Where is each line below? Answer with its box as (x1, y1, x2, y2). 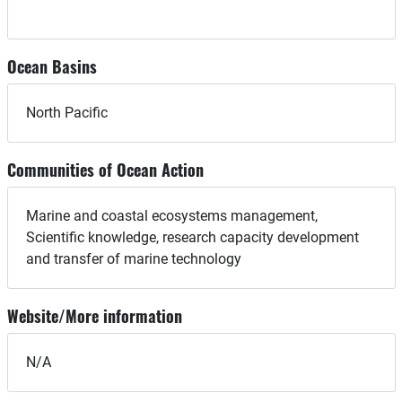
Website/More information (6, 304, 182, 328)
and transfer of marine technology (25, 250, 241, 268)
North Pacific (25, 104, 108, 122)
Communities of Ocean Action (6, 158, 204, 182)
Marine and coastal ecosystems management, (25, 207, 318, 225)
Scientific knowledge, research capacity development (25, 229, 359, 247)
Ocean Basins (6, 55, 97, 79)
